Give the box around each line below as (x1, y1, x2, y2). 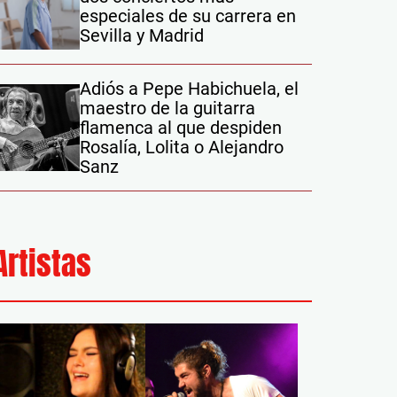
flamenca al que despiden (80, 117, 282, 138)
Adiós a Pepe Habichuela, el (80, 78, 299, 99)
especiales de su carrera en (80, 5, 296, 27)
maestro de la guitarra (80, 97, 255, 119)
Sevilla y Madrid (80, 25, 204, 46)
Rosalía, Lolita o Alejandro (80, 136, 284, 158)
